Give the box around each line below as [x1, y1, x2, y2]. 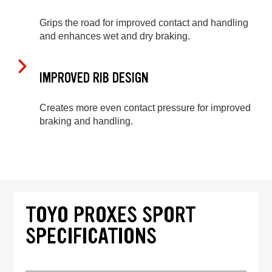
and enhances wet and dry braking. [39, 31, 190, 42]
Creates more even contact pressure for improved [39, 102, 251, 113]
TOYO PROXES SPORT [25, 200, 197, 229]
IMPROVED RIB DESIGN [39, 69, 149, 87]
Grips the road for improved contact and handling [39, 18, 248, 29]
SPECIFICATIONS [25, 221, 157, 250]
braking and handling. [39, 115, 133, 126]
